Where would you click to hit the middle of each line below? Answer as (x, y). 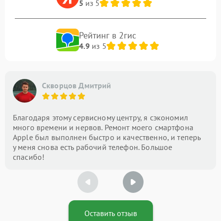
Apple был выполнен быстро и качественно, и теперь (107, 137)
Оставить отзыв (110, 213)
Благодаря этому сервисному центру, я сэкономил (100, 117)
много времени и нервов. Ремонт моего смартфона (103, 127)
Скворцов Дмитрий (77, 85)
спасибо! (29, 157)
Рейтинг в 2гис (108, 35)
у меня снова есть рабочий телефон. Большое (93, 147)
